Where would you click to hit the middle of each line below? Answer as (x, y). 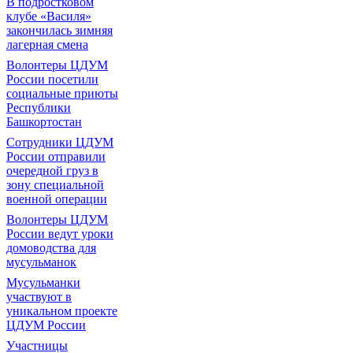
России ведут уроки (60, 234)
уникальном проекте (62, 311)
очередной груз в (52, 171)
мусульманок (41, 262)
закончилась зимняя (59, 30)
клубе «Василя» (49, 16)
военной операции (57, 199)
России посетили (52, 79)
